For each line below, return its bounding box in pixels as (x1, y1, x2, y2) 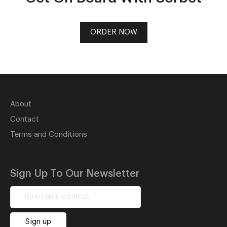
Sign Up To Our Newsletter (10, 169, 140, 179)
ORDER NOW (90, 28, 137, 36)
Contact (10, 116, 39, 124)
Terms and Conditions (10, 131, 87, 139)
